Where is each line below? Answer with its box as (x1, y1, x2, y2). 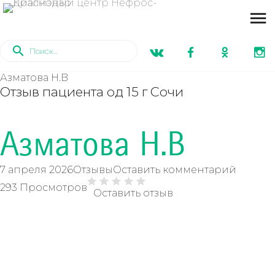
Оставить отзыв (93, 187, 173, 199)
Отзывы (73, 164, 113, 176)
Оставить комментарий (113, 164, 236, 176)
